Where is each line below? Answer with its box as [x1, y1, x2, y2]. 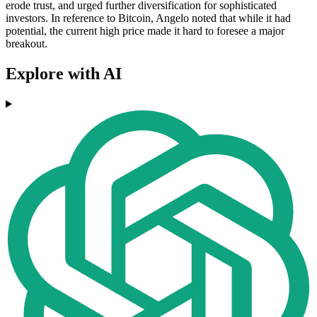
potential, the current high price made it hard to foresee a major [6, 25, 284, 38]
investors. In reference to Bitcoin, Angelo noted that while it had [6, 12, 291, 25]
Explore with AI [6, 64, 122, 83]
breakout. [6, 38, 47, 50]
